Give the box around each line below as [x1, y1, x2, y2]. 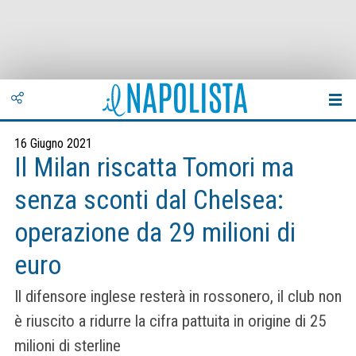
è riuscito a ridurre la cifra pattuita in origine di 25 [14, 311, 326, 331]
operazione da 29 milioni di [14, 217, 296, 248]
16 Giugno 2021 [14, 136, 92, 151]
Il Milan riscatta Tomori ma [14, 152, 294, 183]
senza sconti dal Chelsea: [14, 184, 284, 215]
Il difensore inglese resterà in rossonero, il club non [14, 287, 342, 307]
